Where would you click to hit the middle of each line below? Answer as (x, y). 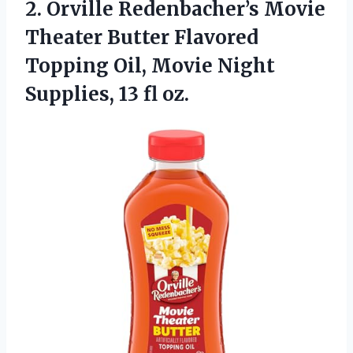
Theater (64, 37)
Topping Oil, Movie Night (150, 65)
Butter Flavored (180, 37)
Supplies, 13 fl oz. (107, 94)
